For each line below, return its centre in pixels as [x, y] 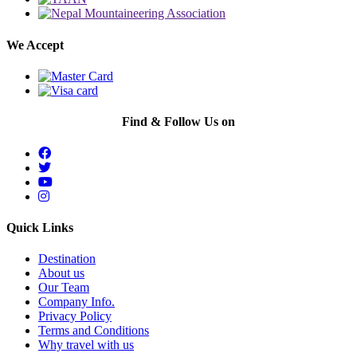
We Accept [35, 45]
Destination [67, 259]
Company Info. [76, 302]
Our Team [64, 288]
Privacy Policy [75, 316]
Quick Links [40, 227]
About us [61, 273]
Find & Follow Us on [178, 122]
